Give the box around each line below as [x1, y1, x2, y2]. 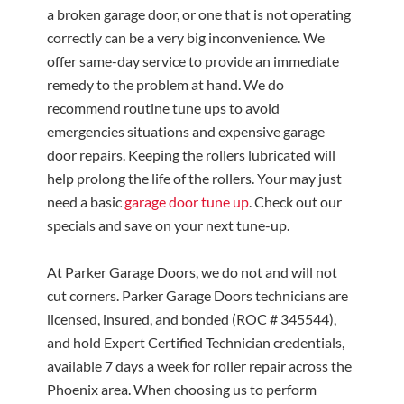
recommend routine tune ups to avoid [47, 99, 280, 116]
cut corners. [47, 287, 123, 304]
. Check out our [249, 193, 343, 210]
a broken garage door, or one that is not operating [47, 5, 352, 23]
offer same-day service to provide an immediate [47, 52, 340, 69]
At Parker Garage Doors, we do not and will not [47, 263, 338, 280]
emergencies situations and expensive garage [47, 123, 326, 140]
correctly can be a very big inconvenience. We [47, 29, 326, 46]
